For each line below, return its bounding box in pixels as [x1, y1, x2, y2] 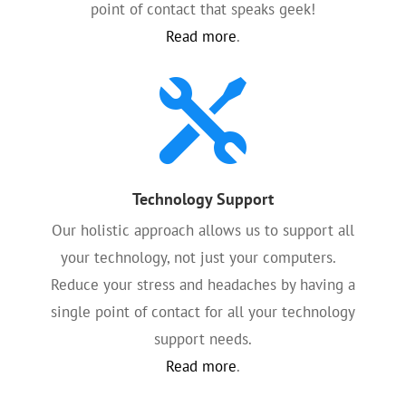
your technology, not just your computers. [61, 247, 345, 267]
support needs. [153, 329, 252, 349]
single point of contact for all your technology [50, 302, 355, 322]
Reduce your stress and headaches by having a [50, 275, 355, 295]
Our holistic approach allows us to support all [51, 220, 354, 240]
